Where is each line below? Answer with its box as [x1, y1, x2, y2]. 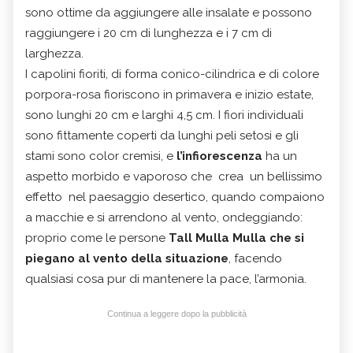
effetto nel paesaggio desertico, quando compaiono [25, 190, 325, 205]
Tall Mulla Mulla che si [169, 231, 304, 246]
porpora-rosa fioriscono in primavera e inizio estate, [25, 87, 314, 102]
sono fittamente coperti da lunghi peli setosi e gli [25, 128, 299, 143]
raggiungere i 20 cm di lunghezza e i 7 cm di [25, 26, 272, 41]
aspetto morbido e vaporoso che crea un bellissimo [25, 169, 322, 184]
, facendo [229, 251, 282, 266]
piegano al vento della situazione [25, 251, 229, 266]
